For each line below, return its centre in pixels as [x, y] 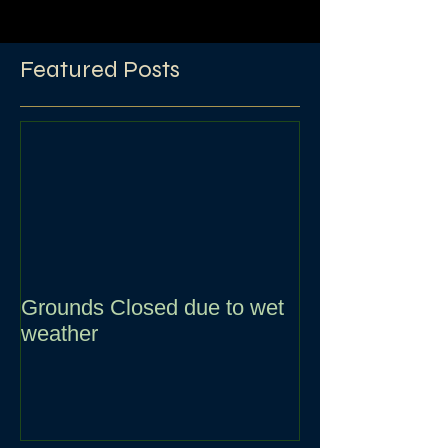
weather [59, 366]
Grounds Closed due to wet [152, 340]
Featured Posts [100, 102]
